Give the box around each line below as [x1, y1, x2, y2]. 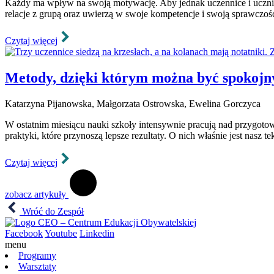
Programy [18, 250, 56, 261]
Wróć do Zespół [20, 206, 84, 217]
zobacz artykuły [5, 188, 68, 199]
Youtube [45, 228, 77, 239]
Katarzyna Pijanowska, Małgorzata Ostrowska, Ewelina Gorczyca [5, 98, 261, 109]
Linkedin [80, 228, 114, 239]
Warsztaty [18, 261, 56, 272]
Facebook [5, 228, 43, 239]
